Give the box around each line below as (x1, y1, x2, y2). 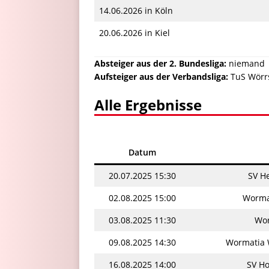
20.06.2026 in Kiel (99, 26, 170, 38)
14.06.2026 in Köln (99, 4, 173, 16)
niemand (226, 57, 265, 69)
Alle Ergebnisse (94, 94, 202, 115)
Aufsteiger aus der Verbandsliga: (94, 70, 228, 82)
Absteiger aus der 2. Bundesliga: (94, 57, 226, 69)
